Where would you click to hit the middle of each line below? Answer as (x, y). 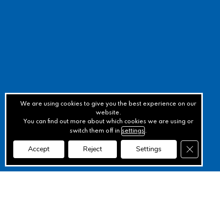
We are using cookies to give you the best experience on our (108, 104)
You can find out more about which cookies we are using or (108, 122)
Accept (39, 149)
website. (108, 113)
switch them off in (96, 131)
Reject (93, 149)
